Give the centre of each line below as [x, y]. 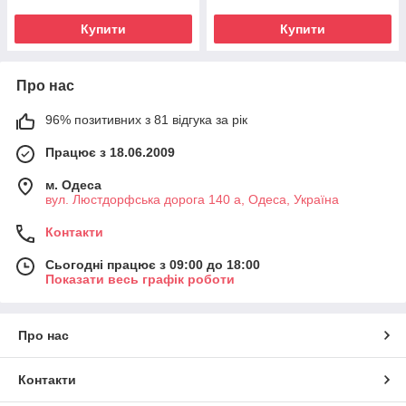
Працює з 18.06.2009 [110, 152]
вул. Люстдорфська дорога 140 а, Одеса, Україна [192, 199]
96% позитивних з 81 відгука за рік [146, 119]
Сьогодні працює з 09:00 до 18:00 [153, 264]
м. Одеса [73, 184]
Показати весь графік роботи [140, 279]
